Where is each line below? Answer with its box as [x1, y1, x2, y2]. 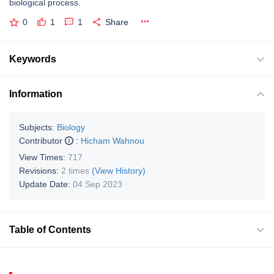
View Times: [19, 152, 68, 162]
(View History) [92, 165, 146, 176]
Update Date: [19, 179, 73, 189]
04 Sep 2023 [73, 179, 122, 189]
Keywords [9, 53, 56, 64]
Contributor [19, 135, 65, 146]
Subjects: [19, 122, 54, 132]
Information [9, 88, 62, 99]
